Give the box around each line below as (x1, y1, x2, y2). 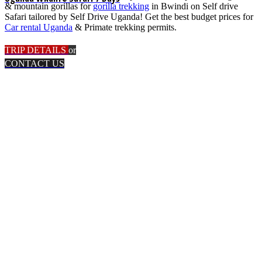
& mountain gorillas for (5, 1, 93, 12)
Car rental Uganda (5, 22, 73, 33)
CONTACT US (5, 58, 64, 69)
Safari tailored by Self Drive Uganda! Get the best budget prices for (5, 12, 253, 22)
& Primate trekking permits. (73, 22, 177, 33)
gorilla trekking (93, 1, 149, 12)
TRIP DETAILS (5, 45, 66, 56)
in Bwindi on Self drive (149, 1, 238, 12)
